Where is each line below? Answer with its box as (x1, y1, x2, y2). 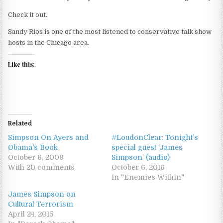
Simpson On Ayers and (8, 133, 89, 141)
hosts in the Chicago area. (8, 38, 90, 46)
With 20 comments (8, 163, 75, 171)
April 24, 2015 (8, 210, 54, 218)
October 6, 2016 (111, 163, 165, 171)
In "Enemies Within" (111, 173, 184, 181)
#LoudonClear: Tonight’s (111, 133, 198, 141)
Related (8, 119, 32, 127)
